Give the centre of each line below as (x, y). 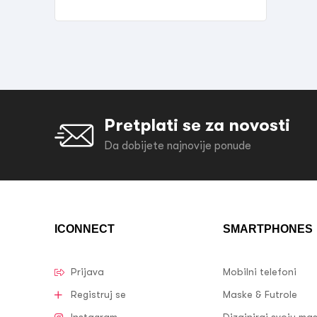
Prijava (87, 272)
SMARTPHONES (268, 229)
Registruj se (98, 295)
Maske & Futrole (260, 295)
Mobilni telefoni (260, 272)
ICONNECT (85, 229)
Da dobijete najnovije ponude (178, 146)
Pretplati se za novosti (197, 125)
